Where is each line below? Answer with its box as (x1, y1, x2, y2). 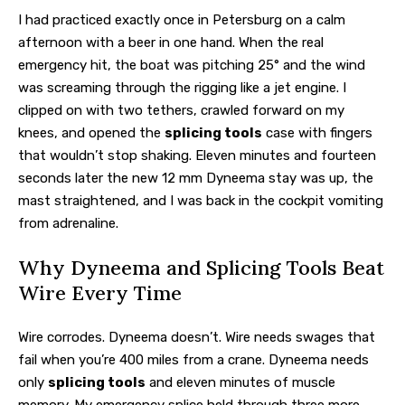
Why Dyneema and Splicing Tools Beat (18, 255, 384, 281)
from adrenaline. (18, 214, 118, 231)
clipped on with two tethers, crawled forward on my (18, 101, 344, 118)
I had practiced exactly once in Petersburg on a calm (18, 11, 345, 28)
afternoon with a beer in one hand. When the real (18, 33, 324, 51)
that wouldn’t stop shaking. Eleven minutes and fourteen (18, 146, 376, 164)
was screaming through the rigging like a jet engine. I (18, 79, 346, 96)
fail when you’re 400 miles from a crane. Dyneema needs (18, 351, 369, 368)
